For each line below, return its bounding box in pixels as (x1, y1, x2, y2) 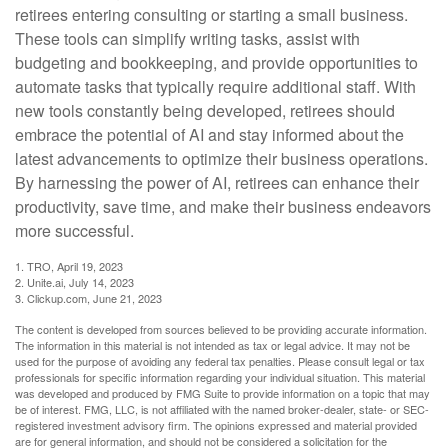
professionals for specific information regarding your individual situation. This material (15, 368, 425, 385)
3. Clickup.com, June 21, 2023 (15, 289, 162, 306)
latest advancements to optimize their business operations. (15, 146, 428, 170)
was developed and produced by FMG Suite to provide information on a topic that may (15, 384, 430, 401)
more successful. (15, 218, 134, 242)
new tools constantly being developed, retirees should (15, 98, 395, 122)
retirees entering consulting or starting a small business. (15, 2, 408, 26)
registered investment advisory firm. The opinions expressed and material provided (15, 416, 417, 433)
